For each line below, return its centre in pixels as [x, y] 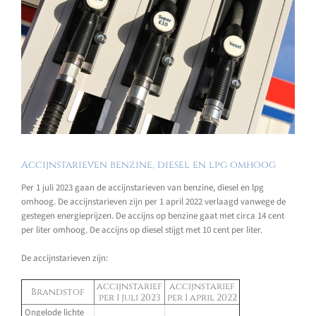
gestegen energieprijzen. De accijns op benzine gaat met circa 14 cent [153, 216]
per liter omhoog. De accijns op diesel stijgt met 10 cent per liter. [142, 230]
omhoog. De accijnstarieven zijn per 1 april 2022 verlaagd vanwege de [153, 202]
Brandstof [58, 292]
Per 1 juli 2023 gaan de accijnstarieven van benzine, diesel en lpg [142, 188]
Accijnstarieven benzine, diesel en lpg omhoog [148, 164]
